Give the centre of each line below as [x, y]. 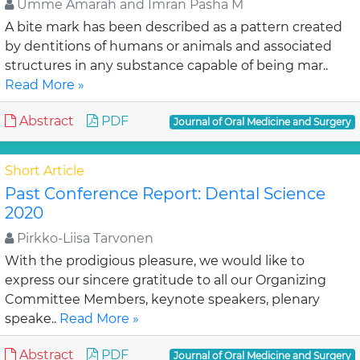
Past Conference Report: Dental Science [165, 194]
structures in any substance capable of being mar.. [166, 65]
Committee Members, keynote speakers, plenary [162, 299]
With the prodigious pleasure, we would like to [155, 261]
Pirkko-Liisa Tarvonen [84, 238]
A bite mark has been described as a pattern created [174, 27]
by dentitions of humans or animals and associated [168, 46]
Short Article [45, 171]
